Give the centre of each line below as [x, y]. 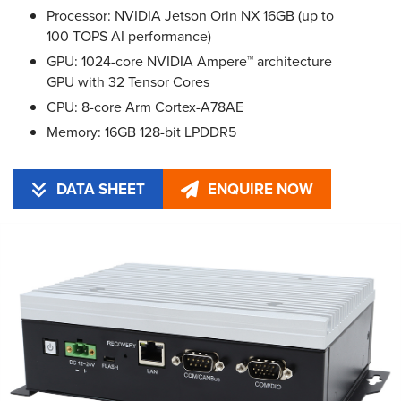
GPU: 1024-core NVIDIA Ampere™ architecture [189, 61]
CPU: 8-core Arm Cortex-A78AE [145, 107]
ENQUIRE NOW [260, 189]
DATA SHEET [101, 189]
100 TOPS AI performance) [129, 36]
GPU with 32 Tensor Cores [128, 82]
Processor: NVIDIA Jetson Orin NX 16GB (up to [190, 16]
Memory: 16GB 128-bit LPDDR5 [141, 132]
